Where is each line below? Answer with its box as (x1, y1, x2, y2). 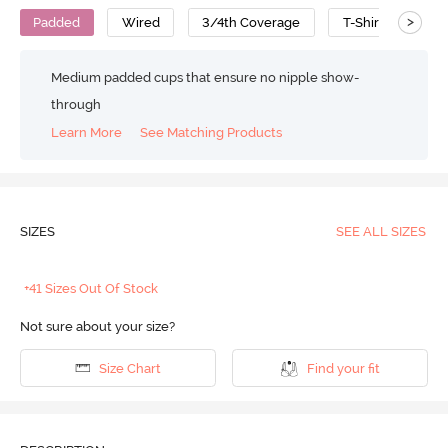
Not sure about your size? (19, 319, 175, 335)
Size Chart (98, 360, 161, 376)
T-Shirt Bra (342, 14, 408, 30)
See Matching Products (140, 125, 283, 141)
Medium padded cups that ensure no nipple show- (51, 69, 360, 85)
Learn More (51, 125, 123, 141)
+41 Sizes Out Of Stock (24, 281, 159, 297)
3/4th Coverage (202, 14, 301, 30)
